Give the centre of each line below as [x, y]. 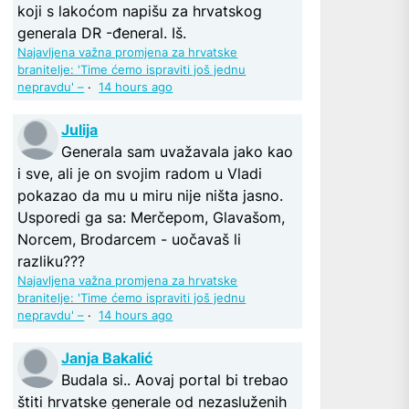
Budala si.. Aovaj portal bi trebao [175, 379]
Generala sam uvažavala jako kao [178, 151]
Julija [80, 129]
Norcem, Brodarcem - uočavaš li [130, 239]
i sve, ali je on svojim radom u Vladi [140, 173]
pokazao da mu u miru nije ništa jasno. [151, 195]
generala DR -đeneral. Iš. [102, 32]
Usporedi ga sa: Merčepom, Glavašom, [152, 217]
